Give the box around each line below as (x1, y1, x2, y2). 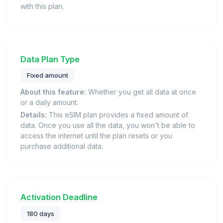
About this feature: (20, 88, 86, 97)
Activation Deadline (20, 192, 98, 203)
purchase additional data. (20, 142, 103, 151)
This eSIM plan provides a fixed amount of (47, 111, 188, 119)
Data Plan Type (20, 54, 80, 64)
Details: (20, 111, 47, 119)
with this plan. (20, 1, 64, 10)
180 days (26, 209, 54, 218)
